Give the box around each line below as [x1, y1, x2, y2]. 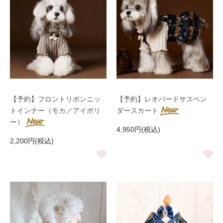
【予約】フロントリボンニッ [10, 95, 101, 103]
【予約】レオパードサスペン [116, 95, 207, 103]
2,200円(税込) [10, 137, 54, 145]
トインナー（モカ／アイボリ [10, 107, 101, 114]
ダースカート [116, 107, 158, 114]
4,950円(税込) [116, 125, 160, 133]
